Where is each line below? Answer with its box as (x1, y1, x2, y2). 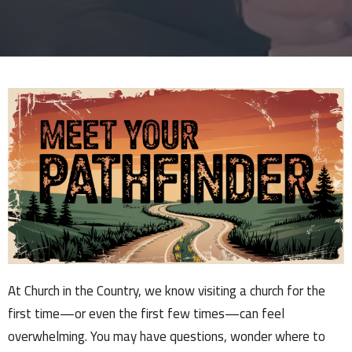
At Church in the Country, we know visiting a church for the (8, 278, 325, 304)
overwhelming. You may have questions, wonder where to (8, 324, 325, 350)
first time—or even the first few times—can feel (8, 301, 284, 327)
